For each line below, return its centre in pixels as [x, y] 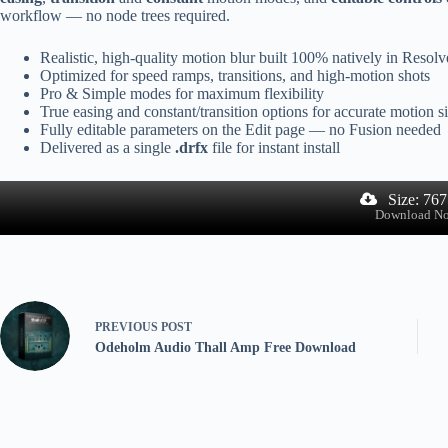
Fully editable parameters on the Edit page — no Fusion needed [240, 129]
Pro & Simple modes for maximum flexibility [182, 93]
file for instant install [274, 147]
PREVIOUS [128, 326]
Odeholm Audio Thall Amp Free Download [225, 347]
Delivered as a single [107, 147]
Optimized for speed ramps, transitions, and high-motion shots [235, 75]
